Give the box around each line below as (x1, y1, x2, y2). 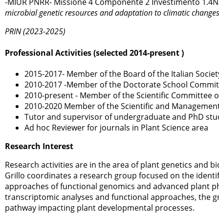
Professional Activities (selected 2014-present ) (5, 47, 184, 58)
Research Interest (5, 140, 73, 152)
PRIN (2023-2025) (5, 26, 66, 37)
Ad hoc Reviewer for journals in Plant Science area (24, 122, 208, 133)
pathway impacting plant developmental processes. (5, 202, 195, 213)
